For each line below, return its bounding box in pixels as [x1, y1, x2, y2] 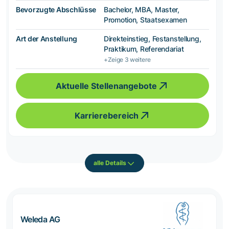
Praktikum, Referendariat [104, 44, 184, 53]
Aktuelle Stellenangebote [56, 80, 157, 91]
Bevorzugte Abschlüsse [16, 5, 97, 14]
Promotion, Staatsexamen [104, 15, 187, 24]
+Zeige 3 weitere [104, 55, 151, 63]
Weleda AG [20, 214, 60, 224]
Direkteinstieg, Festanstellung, [104, 34, 201, 43]
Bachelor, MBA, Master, [104, 5, 179, 14]
